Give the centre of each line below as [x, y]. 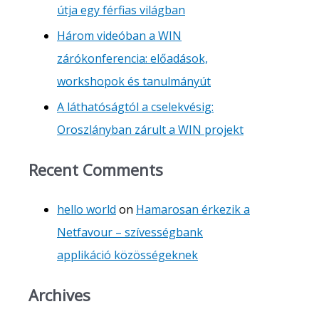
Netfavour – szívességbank [130, 232]
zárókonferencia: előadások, [132, 58]
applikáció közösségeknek [127, 255]
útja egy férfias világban [121, 10]
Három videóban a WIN [119, 35]
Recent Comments [96, 169]
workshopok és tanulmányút [134, 81]
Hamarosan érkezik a [193, 209]
